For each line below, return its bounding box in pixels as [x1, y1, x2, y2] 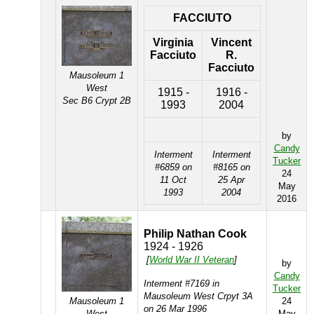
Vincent [211, 36, 252, 48]
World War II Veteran [149, 254, 234, 265]
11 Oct [160, 175, 186, 185]
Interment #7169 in [144, 278, 219, 289]
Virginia [153, 36, 193, 48]
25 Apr [218, 175, 245, 185]
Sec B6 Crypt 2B [62, 95, 131, 106]
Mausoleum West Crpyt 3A [144, 291, 253, 301]
